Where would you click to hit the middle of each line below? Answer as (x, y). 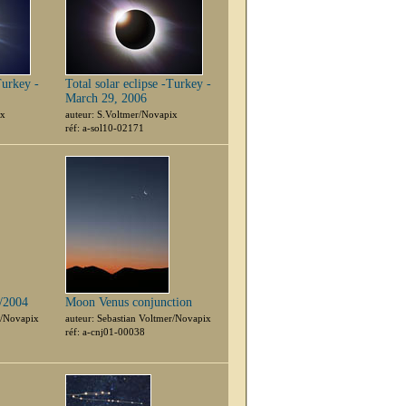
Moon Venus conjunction (129, 302)
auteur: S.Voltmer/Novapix (121, 114)
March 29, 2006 (106, 98)
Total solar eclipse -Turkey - (138, 84)
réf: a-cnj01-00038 (105, 332)
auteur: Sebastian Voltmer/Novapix (138, 318)
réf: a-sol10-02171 (105, 128)
